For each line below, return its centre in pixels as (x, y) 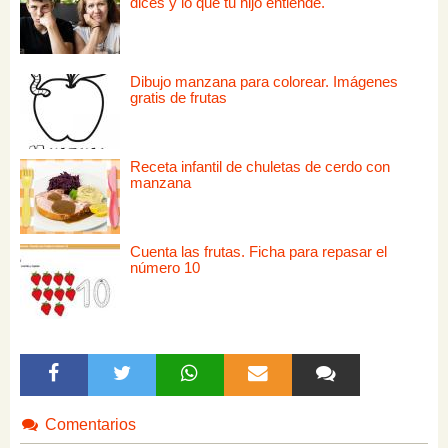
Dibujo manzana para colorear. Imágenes (264, 82)
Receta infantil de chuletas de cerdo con (260, 167)
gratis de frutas (178, 98)
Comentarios (88, 425)
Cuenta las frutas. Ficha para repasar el (258, 252)
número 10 (165, 268)
